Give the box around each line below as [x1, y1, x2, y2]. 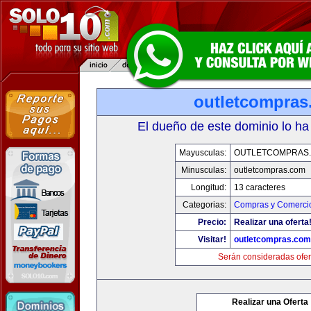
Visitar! [197, 235, 226, 244]
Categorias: [182, 200, 226, 210]
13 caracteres [233, 183, 285, 192]
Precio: [197, 217, 226, 227]
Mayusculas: [178, 148, 226, 158]
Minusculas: [180, 165, 226, 175]
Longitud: [190, 183, 226, 192]
